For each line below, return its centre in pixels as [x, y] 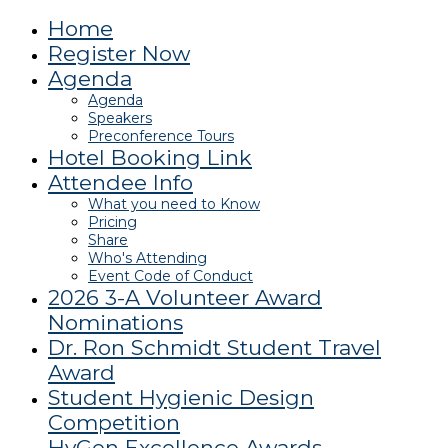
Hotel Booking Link [150, 157]
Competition [114, 422]
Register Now [119, 53]
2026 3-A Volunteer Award [185, 297]
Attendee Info [120, 182]
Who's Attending [147, 258]
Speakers [120, 118]
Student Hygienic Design [181, 397]
